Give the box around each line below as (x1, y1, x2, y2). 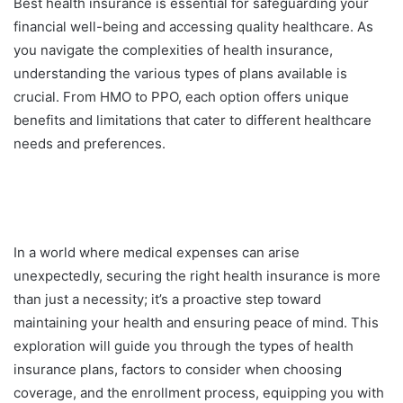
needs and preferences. (13, 135, 166, 153)
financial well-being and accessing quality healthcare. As (13, 18, 373, 36)
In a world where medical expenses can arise (13, 244, 300, 262)
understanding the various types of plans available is (13, 65, 347, 83)
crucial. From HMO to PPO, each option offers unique (13, 88, 349, 106)
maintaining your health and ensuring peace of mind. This (13, 314, 379, 332)
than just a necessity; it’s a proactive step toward (13, 291, 321, 309)
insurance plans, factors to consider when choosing (13, 361, 342, 379)
